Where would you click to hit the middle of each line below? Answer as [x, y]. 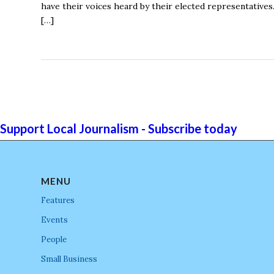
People [54, 239]
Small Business [69, 259]
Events [54, 220]
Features [58, 200]
